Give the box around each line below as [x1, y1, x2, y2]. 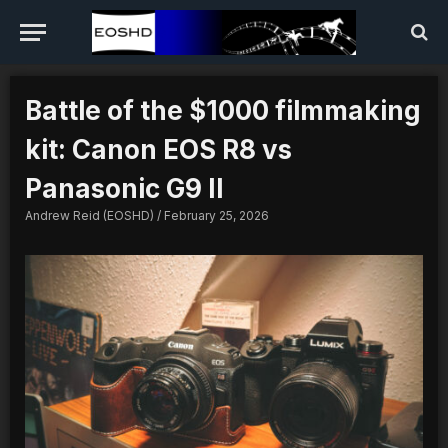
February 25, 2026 [161, 208, 269, 223]
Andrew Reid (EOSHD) [25, 208, 157, 223]
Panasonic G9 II [25, 173, 224, 204]
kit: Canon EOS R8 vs [25, 134, 292, 165]
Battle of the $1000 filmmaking [25, 95, 421, 126]
